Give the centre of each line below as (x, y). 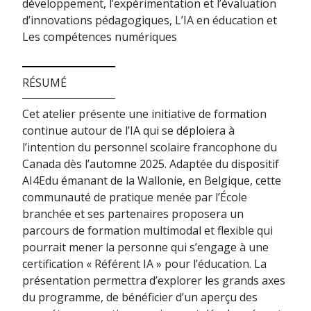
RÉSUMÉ (44, 83)
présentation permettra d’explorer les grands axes (154, 280)
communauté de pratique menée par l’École (135, 197)
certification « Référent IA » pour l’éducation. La (144, 264)
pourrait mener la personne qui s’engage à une (145, 247)
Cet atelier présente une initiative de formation (144, 114)
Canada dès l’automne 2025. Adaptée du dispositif (151, 164)
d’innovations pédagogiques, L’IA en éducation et (150, 20)
